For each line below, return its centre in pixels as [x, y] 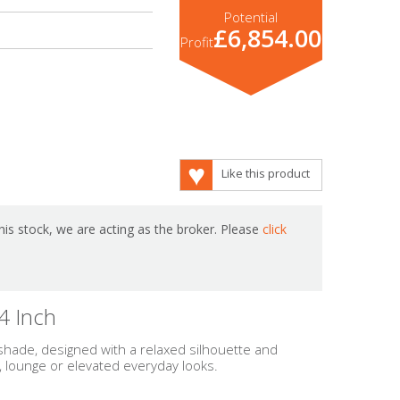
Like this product [265, 173]
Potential [250, 17]
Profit [196, 42]
